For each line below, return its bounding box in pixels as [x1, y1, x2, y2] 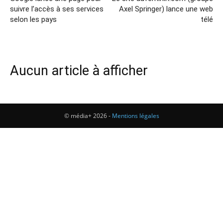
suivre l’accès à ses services [10, 4, 104, 13]
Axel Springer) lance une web [119, 4, 213, 13]
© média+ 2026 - [64, 111, 112, 120]
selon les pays [10, 15, 57, 24]
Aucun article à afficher [10, 63, 148, 79]
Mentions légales [111, 111, 159, 120]
